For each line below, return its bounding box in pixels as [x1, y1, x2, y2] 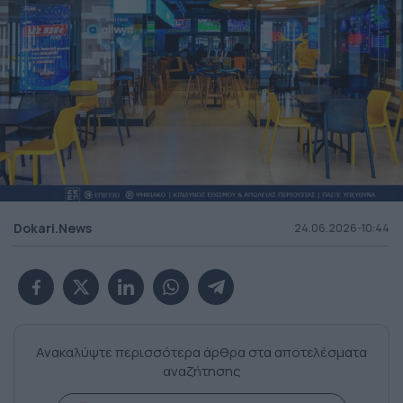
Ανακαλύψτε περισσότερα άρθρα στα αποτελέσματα [36, 343, 367, 363]
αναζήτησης [162, 362, 241, 381]
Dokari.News [13, 219, 92, 237]
